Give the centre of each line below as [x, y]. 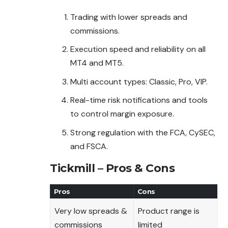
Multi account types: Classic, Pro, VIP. [139, 81]
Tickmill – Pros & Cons [112, 168]
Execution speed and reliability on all [138, 49]
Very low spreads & [91, 211]
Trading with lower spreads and [129, 17]
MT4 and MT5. [97, 63]
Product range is [169, 211]
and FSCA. [89, 146]
